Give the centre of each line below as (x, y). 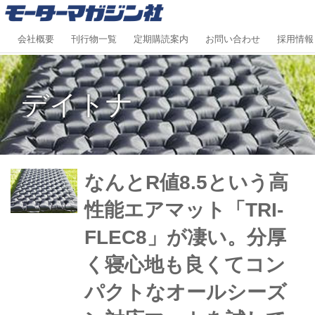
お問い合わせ (233, 39)
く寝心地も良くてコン (185, 264)
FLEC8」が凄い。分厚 (185, 237)
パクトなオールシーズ (185, 292)
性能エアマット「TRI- (184, 210)
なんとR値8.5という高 (186, 182)
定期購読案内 (161, 39)
